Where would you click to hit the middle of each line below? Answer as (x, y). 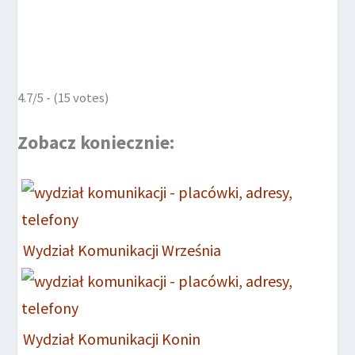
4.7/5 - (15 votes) (64, 98)
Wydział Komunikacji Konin (112, 338)
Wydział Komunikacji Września (122, 250)
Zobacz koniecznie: (96, 143)
